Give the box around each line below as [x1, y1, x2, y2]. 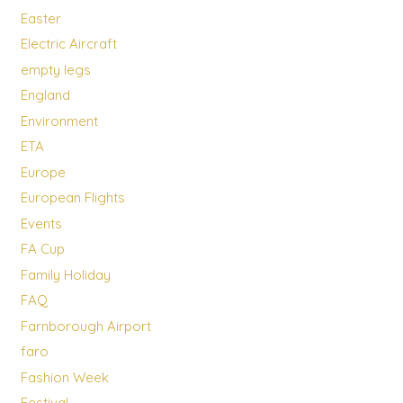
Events [20, 214, 62, 232]
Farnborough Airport [20, 317, 151, 335]
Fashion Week [20, 368, 109, 386]
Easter [20, 9, 61, 27]
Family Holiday [20, 265, 111, 283]
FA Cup [20, 240, 65, 258]
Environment [20, 112, 98, 130]
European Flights [20, 189, 125, 207]
